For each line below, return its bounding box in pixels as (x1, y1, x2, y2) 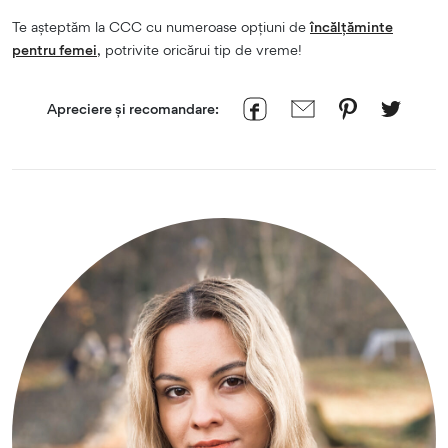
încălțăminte (310, 17, 393, 35)
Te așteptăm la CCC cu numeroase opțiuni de (12, 17, 310, 35)
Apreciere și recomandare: (47, 99, 219, 117)
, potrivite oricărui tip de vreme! (97, 40, 302, 58)
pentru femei (12, 40, 97, 58)
